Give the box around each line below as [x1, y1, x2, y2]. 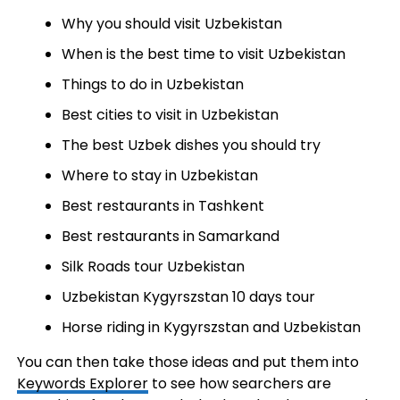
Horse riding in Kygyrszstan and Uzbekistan [61, 317, 361, 337]
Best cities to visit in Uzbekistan [61, 104, 279, 125]
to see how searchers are [147, 373, 331, 394]
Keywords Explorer [16, 373, 148, 394]
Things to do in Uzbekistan [61, 74, 244, 95]
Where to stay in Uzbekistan [61, 165, 258, 186]
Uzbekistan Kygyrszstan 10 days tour [61, 287, 315, 307]
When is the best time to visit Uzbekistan [61, 44, 346, 64]
